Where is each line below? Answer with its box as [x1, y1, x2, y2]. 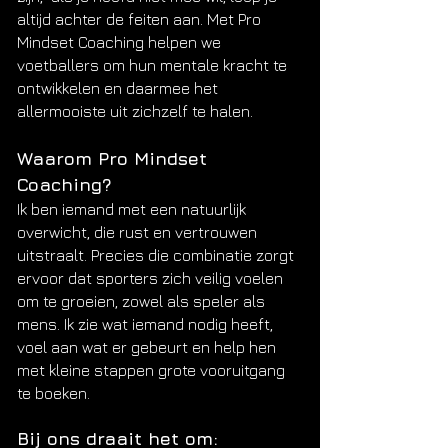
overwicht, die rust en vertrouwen [17, 223, 257, 241]
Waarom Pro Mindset [17, 148, 207, 169]
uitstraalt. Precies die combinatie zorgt [17, 246, 294, 264]
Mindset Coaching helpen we [17, 33, 221, 51]
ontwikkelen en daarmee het [17, 79, 218, 97]
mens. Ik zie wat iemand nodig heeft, [17, 315, 273, 333]
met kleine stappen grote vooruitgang [17, 361, 285, 379]
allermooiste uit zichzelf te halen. [17, 102, 253, 120]
